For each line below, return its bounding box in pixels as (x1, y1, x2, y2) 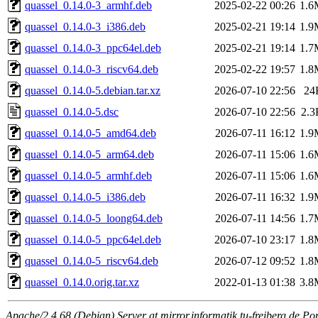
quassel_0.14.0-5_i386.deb (25, 190, 146, 203)
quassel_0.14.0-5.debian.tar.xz (25, 84, 160, 97)
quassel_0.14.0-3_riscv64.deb (25, 62, 158, 75)
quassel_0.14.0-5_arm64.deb (25, 148, 154, 160)
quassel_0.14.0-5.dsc (25, 105, 119, 118)
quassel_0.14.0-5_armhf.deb (25, 169, 152, 182)
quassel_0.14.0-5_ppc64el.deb (25, 233, 161, 246)
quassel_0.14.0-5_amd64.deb (25, 126, 156, 139)
